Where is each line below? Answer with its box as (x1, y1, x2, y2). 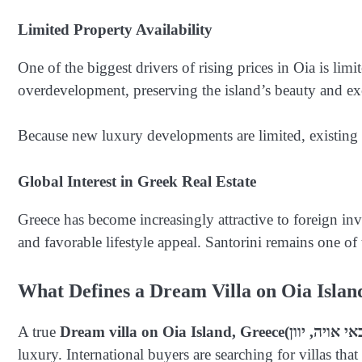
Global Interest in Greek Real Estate (18, 172, 256, 190)
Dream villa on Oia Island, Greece (60, 323, 284, 341)
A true (18, 323, 60, 341)
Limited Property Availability (18, 20, 213, 38)
